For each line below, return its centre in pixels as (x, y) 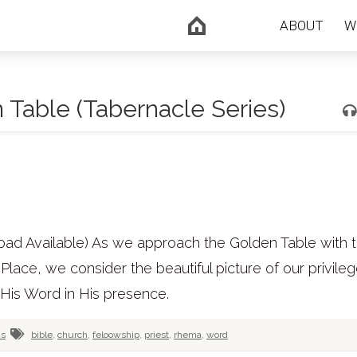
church (73, 335)
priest (157, 335)
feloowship (116, 335)
